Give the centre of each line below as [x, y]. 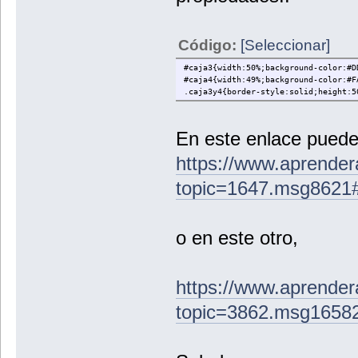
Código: [209, 45]
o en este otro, [237, 237]
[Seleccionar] [285, 45]
